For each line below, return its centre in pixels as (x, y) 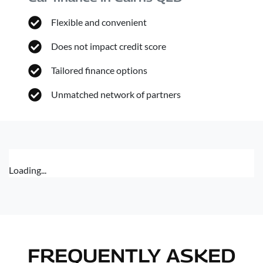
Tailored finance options (100, 70)
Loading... (28, 170)
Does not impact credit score (109, 46)
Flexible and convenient (99, 22)
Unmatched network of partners (116, 94)
